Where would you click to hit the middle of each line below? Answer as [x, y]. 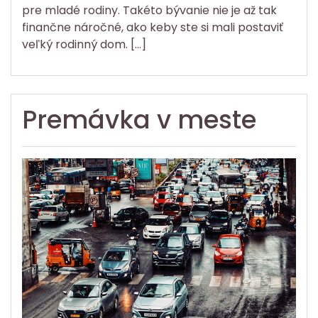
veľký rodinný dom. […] [84, 45]
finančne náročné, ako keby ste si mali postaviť [153, 28]
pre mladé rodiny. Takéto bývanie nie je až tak [149, 11]
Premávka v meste [139, 120]
